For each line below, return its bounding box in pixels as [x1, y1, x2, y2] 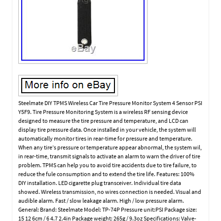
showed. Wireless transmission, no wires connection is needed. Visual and [18, 187, 202, 195]
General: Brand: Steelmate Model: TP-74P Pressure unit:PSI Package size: [18, 205, 197, 213]
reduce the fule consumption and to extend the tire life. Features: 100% [18, 170, 195, 178]
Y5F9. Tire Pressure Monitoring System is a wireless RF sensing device [18, 108, 188, 115]
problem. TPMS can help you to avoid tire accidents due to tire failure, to [18, 161, 197, 169]
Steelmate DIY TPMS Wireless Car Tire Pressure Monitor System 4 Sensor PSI [18, 99, 203, 107]
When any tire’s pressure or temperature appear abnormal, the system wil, [18, 143, 202, 151]
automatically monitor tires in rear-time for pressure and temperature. [18, 134, 193, 142]
